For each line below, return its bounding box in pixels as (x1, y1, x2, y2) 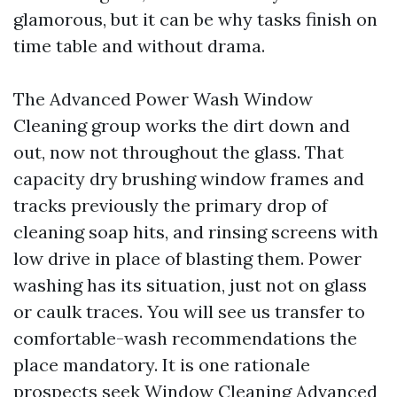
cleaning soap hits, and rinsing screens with (13, 221, 378, 243)
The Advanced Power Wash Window (13, 88, 313, 110)
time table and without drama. (13, 35, 265, 57)
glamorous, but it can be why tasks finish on (13, 8, 378, 30)
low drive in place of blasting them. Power (13, 247, 362, 269)
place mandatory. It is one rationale (13, 354, 310, 376)
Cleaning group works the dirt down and (13, 114, 350, 136)
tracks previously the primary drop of (13, 194, 328, 216)
